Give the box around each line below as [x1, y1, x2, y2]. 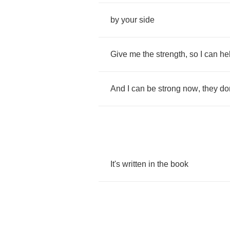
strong [158, 84, 181, 93]
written [122, 160, 146, 168]
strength [156, 50, 185, 59]
